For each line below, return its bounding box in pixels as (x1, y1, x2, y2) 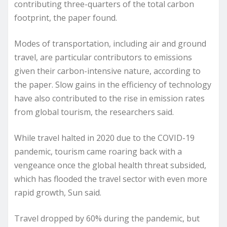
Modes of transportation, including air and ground (14, 37, 206, 49)
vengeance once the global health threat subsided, (14, 159, 206, 171)
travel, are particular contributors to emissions (14, 51, 192, 63)
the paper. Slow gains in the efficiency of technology (14, 79, 211, 90)
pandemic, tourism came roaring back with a (14, 145, 182, 157)
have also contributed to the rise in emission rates (14, 92, 205, 104)
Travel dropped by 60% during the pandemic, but (14, 212, 200, 224)
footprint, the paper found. (14, 12, 117, 23)
